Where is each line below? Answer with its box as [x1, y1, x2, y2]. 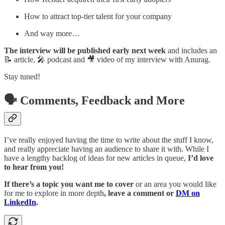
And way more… [24, 29, 80, 38]
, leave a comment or [104, 188, 176, 197]
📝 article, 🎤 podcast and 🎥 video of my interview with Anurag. [4, 55, 210, 64]
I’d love [188, 153, 213, 162]
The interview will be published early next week [4, 46, 166, 55]
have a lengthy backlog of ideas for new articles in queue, [4, 153, 188, 162]
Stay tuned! [4, 72, 40, 81]
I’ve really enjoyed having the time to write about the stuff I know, [4, 135, 213, 144]
